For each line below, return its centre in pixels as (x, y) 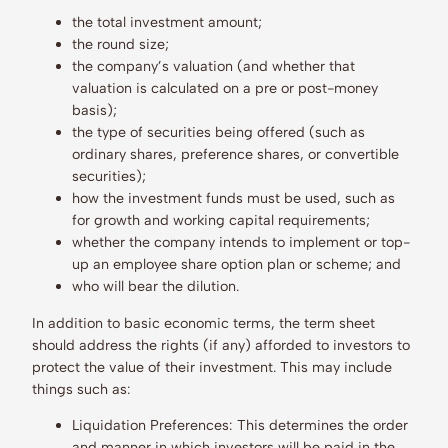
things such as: (85, 388)
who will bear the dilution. (157, 286)
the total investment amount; (169, 22)
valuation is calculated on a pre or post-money (225, 88)
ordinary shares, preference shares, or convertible (235, 154)
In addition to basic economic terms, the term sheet (203, 322)
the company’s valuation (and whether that (213, 66)
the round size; (122, 44)
